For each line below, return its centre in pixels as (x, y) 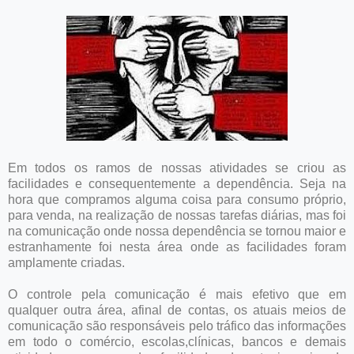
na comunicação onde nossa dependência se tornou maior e (177, 231)
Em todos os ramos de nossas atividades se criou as (177, 168)
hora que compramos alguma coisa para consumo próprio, (177, 199)
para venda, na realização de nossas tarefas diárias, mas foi (177, 215)
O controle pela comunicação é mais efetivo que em (177, 294)
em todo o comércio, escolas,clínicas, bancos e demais (177, 341)
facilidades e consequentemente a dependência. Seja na (177, 183)
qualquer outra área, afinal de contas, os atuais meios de (177, 310)
